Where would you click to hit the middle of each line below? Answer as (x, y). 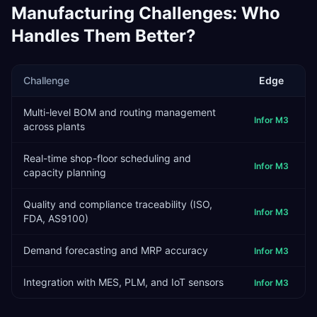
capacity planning (65, 172)
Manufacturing (73, 13)
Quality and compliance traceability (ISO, (118, 204)
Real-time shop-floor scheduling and (107, 158)
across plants (54, 126)
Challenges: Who (207, 13)
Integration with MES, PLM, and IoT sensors (123, 282)
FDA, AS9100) (56, 218)
